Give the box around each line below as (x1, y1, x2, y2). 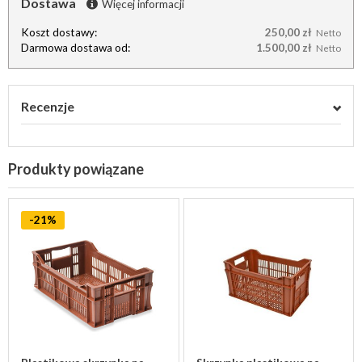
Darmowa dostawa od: (21, 41, 130, 54)
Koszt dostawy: (21, 26, 97, 39)
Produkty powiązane (8, 160, 144, 178)
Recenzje (21, 99, 74, 114)
